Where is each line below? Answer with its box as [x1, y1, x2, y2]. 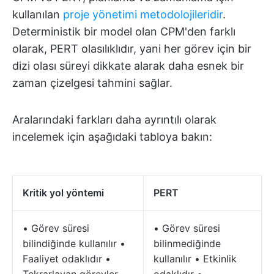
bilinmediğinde [154, 237, 221, 250]
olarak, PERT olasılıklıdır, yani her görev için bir [12, 42, 251, 56]
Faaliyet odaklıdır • [23, 253, 111, 265]
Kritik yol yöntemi [23, 187, 104, 199]
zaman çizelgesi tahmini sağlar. [12, 76, 172, 90]
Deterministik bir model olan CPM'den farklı [12, 25, 235, 39]
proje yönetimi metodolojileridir [63, 8, 223, 21]
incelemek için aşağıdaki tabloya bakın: [12, 130, 212, 144]
